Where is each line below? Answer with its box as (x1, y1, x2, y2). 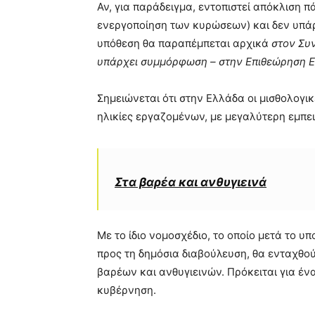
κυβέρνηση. (97, 283, 156, 297)
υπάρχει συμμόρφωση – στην (97, 54, 245, 68)
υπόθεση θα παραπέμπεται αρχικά (97, 36, 269, 50)
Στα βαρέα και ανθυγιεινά (115, 174, 266, 189)
